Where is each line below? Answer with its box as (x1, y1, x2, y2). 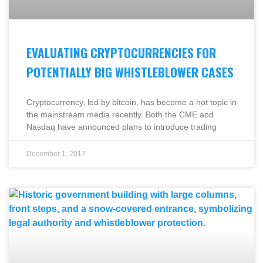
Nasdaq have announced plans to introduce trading (26, 122, 217, 131)
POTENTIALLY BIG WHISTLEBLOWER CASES (26, 62, 234, 81)
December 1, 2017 (26, 149, 86, 158)
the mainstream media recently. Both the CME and (26, 109, 214, 119)
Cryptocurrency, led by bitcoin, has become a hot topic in (26, 97, 237, 107)
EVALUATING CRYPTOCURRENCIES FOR (26, 43, 216, 62)
